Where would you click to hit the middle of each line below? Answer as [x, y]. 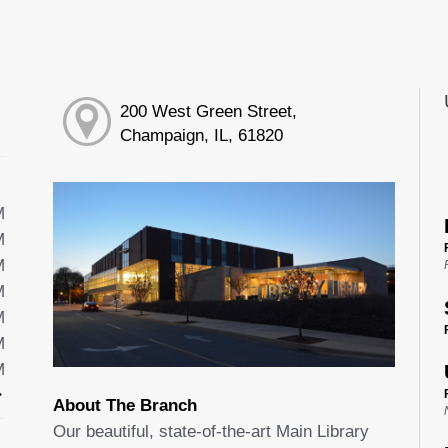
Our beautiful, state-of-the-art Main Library [210, 432]
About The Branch [124, 406]
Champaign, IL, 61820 [201, 136]
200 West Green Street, [208, 112]
